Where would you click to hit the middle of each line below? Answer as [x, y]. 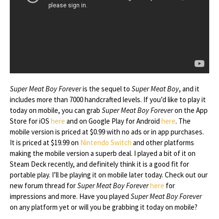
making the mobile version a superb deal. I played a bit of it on [103, 153]
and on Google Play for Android [113, 121]
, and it [189, 89]
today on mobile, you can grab [56, 110]
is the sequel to [106, 89]
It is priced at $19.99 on [45, 142]
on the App [190, 110]
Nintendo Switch [106, 142]
